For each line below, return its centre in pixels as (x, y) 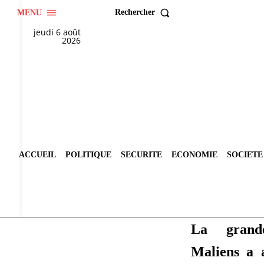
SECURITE (141, 155)
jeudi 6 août (57, 32)
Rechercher (135, 12)
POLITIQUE (88, 155)
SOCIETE (245, 155)
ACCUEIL (37, 155)
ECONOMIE (194, 155)
